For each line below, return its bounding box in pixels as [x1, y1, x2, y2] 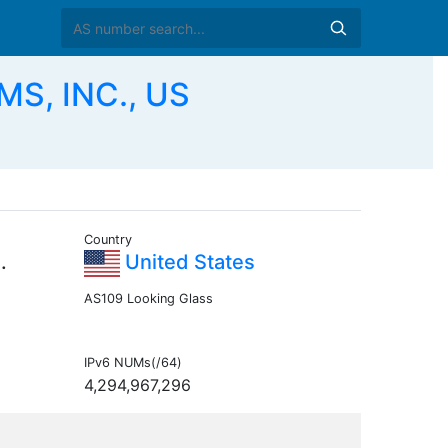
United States [119, 250, 255, 275]
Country [83, 232, 132, 248]
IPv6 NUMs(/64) [83, 355, 182, 371]
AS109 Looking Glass [83, 291, 213, 307]
